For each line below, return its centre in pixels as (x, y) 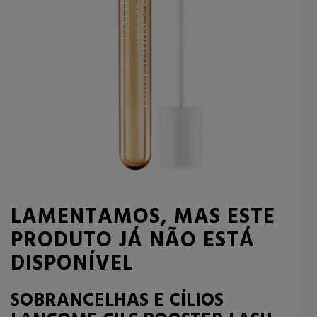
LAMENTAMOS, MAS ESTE (143, 217)
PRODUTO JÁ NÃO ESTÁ (133, 241)
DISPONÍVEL (72, 264)
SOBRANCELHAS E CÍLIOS (117, 301)
